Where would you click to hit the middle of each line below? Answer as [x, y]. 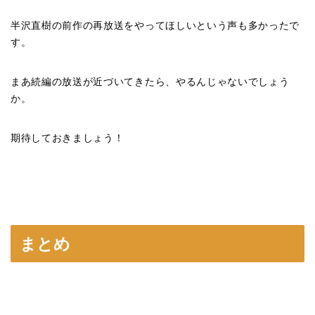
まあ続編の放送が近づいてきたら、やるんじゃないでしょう [150, 82]
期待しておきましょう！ [67, 139]
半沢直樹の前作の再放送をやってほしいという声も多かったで [155, 26]
